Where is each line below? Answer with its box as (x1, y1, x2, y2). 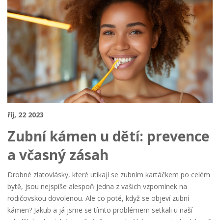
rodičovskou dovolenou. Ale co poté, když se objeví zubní (7, 193, 189, 203)
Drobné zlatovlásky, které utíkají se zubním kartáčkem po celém (7, 170, 210, 180)
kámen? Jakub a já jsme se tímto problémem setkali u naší (7, 205, 192, 215)
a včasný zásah (7, 145, 109, 165)
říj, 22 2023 (7, 110, 44, 120)
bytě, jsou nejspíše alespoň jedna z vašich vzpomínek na (7, 182, 187, 192)
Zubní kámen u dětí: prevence (7, 127, 209, 146)
